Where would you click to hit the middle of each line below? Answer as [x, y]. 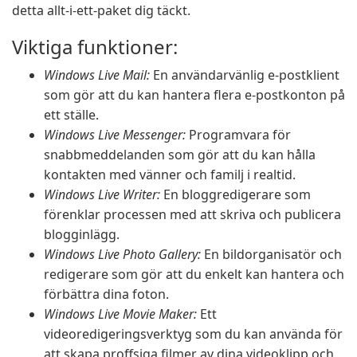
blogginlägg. [82, 234]
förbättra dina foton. [106, 294]
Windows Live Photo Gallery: [122, 254]
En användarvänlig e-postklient [245, 75]
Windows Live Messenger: [115, 135]
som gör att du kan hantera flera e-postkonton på [194, 95]
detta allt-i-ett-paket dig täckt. [101, 10]
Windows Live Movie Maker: [120, 314]
